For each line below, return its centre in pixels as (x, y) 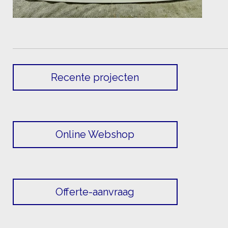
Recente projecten (95, 77)
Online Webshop (95, 135)
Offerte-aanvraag (95, 192)
